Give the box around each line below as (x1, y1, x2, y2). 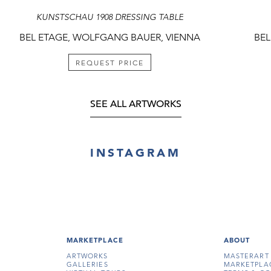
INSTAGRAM (90, 145, 181, 160)
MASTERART (223, 251, 269, 260)
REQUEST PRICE (76, 58, 144, 68)
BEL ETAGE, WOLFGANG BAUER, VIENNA (19, 31, 200, 44)
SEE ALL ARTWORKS (90, 98, 181, 111)
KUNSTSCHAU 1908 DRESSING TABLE (36, 11, 183, 23)
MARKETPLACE (66, 235, 123, 244)
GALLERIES (66, 260, 108, 269)
